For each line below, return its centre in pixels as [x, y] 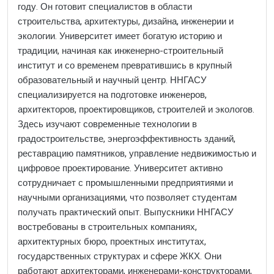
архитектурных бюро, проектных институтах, [112, 242]
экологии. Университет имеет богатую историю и [120, 36]
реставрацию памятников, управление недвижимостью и [137, 154]
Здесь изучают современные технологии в [107, 124]
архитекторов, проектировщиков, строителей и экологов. [136, 109]
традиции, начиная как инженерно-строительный [120, 51]
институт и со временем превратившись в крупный [125, 65]
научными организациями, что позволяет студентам [127, 198]
